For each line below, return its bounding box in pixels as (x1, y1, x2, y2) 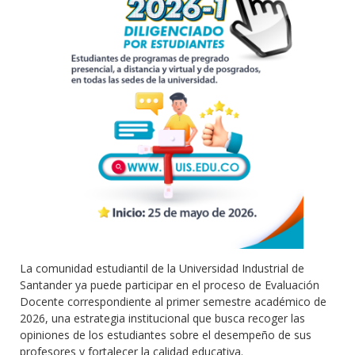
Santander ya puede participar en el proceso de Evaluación (20, 277, 319, 292)
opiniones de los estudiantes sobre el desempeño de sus (20, 326, 311, 342)
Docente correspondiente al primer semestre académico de (20, 293, 326, 309)
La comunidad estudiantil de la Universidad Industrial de (20, 260, 304, 276)
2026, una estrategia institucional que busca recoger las (20, 310, 305, 326)
